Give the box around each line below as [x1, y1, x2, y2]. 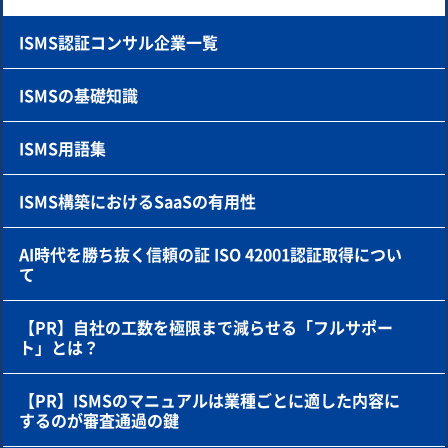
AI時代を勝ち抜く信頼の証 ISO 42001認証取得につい [19, 242, 402, 267]
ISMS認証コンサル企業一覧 [19, 30, 218, 55]
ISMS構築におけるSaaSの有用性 [19, 189, 256, 214]
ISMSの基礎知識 [19, 83, 138, 108]
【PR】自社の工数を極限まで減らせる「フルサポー [19, 315, 393, 340]
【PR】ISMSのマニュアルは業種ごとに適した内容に [19, 388, 400, 413]
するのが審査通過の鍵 [19, 408, 179, 433]
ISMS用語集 [19, 136, 106, 161]
